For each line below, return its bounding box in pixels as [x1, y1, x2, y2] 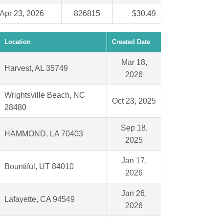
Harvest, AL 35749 [4, 64, 68, 73]
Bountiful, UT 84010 [4, 162, 74, 171]
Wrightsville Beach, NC [4, 91, 85, 100]
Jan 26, [121, 189, 147, 198]
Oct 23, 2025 [112, 97, 156, 106]
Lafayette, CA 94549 [4, 195, 75, 204]
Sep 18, [120, 124, 148, 132]
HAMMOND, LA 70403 [4, 130, 83, 138]
